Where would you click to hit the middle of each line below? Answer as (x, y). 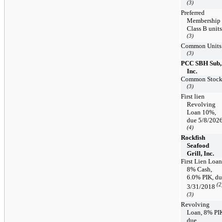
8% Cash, (199, 169)
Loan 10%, (201, 112)
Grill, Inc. (200, 153)
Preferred (193, 12)
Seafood (198, 145)
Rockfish (193, 137)
